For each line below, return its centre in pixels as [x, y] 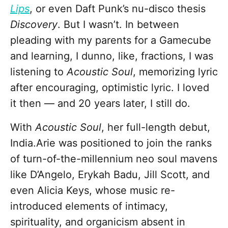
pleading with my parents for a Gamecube [111, 40]
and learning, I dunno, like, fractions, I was [112, 56]
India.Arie [33, 143]
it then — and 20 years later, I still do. [102, 104]
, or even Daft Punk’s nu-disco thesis [118, 9]
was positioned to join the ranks [135, 143]
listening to [38, 72]
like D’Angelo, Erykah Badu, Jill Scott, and [110, 175]
